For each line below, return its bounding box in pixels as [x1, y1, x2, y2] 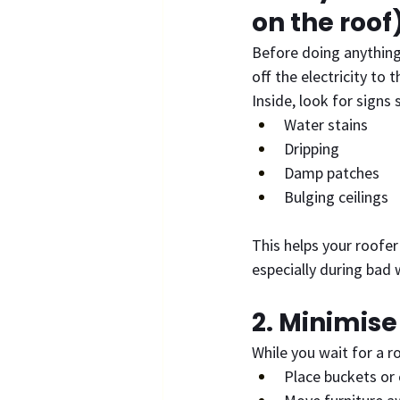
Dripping [284, 137, 339, 159]
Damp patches [284, 162, 379, 183]
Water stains [284, 113, 368, 135]
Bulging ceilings [284, 186, 388, 207]
